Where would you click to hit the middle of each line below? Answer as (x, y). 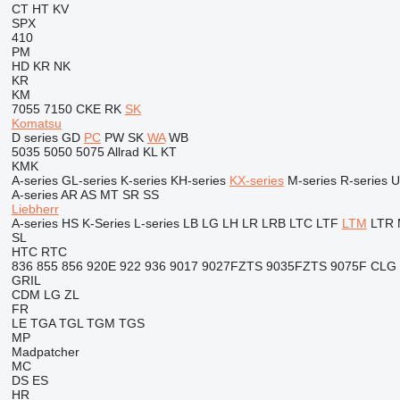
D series (34, 137)
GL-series (89, 180)
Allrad (123, 152)
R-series (363, 180)
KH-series (198, 180)
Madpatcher (45, 352)
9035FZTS (296, 266)
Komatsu (36, 123)
